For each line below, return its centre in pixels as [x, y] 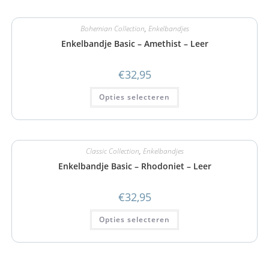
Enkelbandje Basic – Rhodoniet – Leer [134, 166]
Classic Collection [112, 151]
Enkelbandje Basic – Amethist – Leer [134, 44]
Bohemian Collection [112, 29]
